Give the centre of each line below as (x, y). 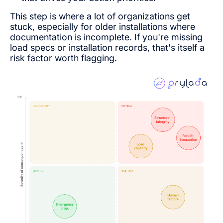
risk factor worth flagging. (63, 58)
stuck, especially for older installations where (103, 26)
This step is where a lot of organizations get (100, 16)
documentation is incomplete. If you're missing (106, 37)
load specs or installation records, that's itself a (107, 47)
